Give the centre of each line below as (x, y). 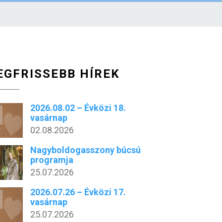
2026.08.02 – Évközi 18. (78, 108)
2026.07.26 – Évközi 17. (78, 192)
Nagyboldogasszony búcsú (86, 150)
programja (52, 160)
